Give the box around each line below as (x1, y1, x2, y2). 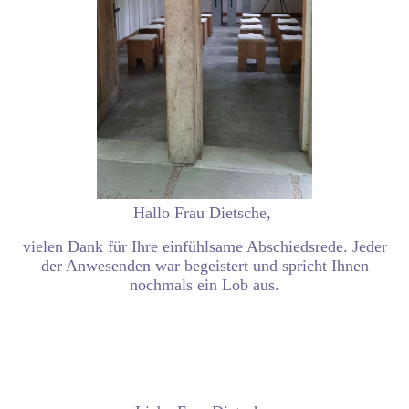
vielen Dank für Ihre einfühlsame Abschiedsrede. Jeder (22, 236, 387, 256)
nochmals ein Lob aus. (130, 275, 279, 294)
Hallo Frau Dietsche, (133, 203, 276, 222)
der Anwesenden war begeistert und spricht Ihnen (40, 256, 369, 275)
